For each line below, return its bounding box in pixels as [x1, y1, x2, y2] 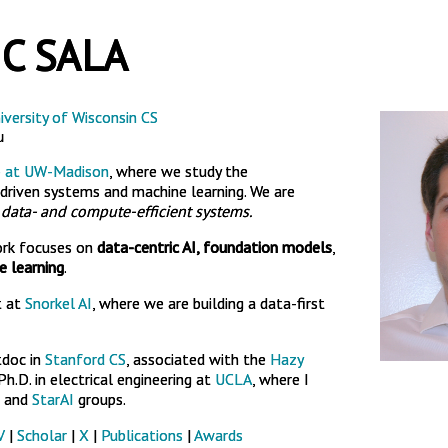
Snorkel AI [25, 293, 92, 313]
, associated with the [126, 349, 270, 369]
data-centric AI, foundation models [97, 237, 332, 257]
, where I [252, 369, 309, 389]
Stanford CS [45, 349, 126, 369]
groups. [74, 389, 126, 409]
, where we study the [109, 161, 248, 181]
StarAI [32, 389, 74, 409]
